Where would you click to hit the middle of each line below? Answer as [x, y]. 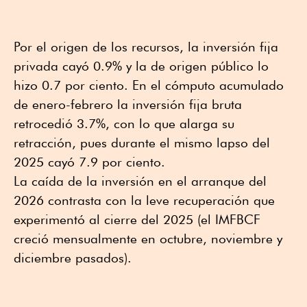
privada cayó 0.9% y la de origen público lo [141, 66]
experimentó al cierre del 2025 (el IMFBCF [137, 220]
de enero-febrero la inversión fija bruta [128, 105]
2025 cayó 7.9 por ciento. [89, 162]
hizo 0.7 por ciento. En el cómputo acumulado [149, 85]
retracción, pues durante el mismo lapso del [142, 143]
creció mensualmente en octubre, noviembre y [148, 239]
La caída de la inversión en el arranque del [140, 181]
